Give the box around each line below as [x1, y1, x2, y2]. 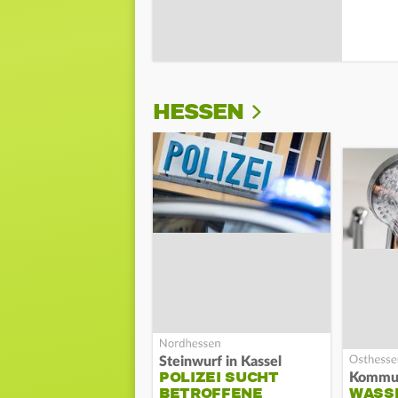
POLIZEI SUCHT [159, 368, 279, 386]
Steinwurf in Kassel [159, 354, 282, 369]
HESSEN [153, 99, 243, 126]
